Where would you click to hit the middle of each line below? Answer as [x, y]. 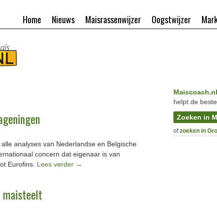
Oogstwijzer [171, 19]
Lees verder [56, 164]
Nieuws [63, 19]
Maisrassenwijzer [113, 19]
